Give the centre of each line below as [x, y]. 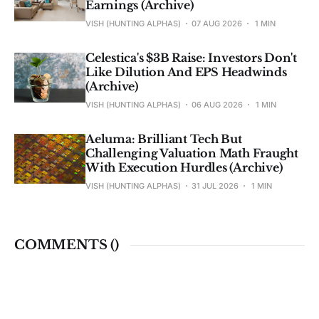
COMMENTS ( [65, 245]
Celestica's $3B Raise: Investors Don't [191, 58]
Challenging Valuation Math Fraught [192, 153]
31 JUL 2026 [215, 186]
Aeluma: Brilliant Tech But [164, 139]
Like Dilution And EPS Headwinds [186, 72]
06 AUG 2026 [217, 105]
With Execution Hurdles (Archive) [184, 168]
